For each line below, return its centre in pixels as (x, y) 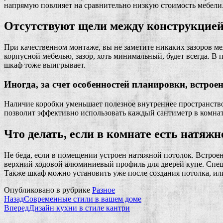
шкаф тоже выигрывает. (45, 65)
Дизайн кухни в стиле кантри (79, 208)
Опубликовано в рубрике (48, 190)
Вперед (16, 208)
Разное (104, 190)
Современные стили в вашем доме (83, 199)
